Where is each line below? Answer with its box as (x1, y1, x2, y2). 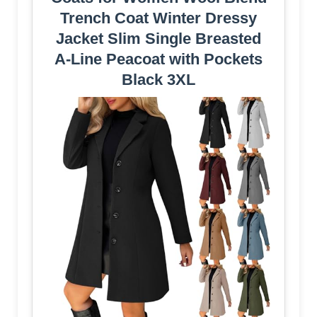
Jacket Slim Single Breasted (56, 29, 261, 47)
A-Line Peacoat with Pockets (54, 50, 263, 68)
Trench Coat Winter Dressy (60, 8, 257, 27)
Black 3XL (122, 70, 195, 88)
